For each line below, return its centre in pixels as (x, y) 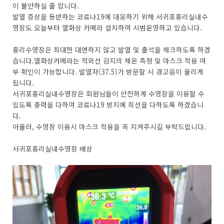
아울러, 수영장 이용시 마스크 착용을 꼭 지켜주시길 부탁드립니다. (109, 127)
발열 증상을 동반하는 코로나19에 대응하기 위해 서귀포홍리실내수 (110, 17)
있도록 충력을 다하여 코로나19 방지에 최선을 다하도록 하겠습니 (108, 105)
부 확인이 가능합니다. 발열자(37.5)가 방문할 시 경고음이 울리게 (108, 72)
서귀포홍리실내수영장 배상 (52, 149)
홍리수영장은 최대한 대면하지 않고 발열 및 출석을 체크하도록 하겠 (111, 50)
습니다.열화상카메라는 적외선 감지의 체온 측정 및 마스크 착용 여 (109, 61)
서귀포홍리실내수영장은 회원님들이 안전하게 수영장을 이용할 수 (108, 94)
